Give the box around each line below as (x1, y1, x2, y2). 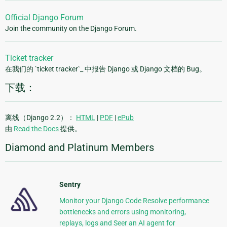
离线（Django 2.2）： (5, 113, 76, 122)
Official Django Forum (5, 13, 84, 23)
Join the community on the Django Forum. (5, 24, 137, 33)
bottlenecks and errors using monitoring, (59, 208, 186, 216)
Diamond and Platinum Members (5, 141, 154, 154)
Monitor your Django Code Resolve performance (59, 197, 209, 205)
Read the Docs (14, 125, 60, 133)
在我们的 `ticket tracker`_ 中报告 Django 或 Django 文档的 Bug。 (5, 65, 206, 73)
